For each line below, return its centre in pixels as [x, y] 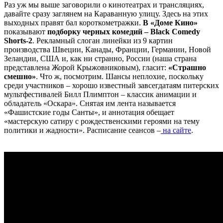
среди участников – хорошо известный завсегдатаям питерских [111, 85]
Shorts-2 [18, 41]
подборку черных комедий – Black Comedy [124, 32]
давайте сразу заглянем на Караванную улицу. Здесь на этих [106, 14]
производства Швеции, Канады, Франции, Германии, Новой [108, 50]
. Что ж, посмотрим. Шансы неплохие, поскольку [120, 76]
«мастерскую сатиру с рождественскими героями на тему [102, 121]
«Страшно [187, 67]
